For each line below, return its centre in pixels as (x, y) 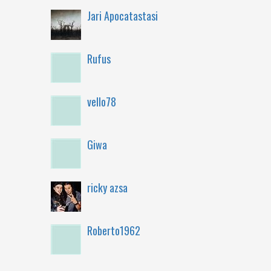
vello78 (101, 102)
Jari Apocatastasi (122, 16)
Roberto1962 (113, 230)
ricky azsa (107, 188)
